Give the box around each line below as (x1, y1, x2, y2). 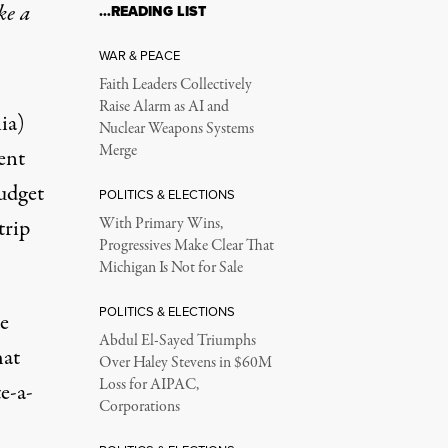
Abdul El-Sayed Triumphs (98, 330, 256, 352)
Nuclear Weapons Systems (98, 118, 254, 140)
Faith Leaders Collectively (98, 74, 252, 96)
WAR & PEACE (98, 46, 180, 65)
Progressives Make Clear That (98, 235, 274, 257)
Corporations (98, 396, 180, 418)
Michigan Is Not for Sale (98, 257, 243, 279)
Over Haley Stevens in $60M (98, 352, 272, 374)
